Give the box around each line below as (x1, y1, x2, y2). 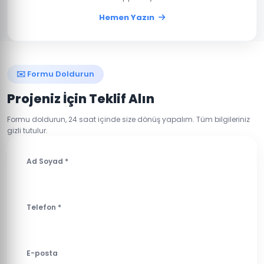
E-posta (27, 248, 58, 258)
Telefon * (27, 202, 61, 212)
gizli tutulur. (7, 126, 48, 136)
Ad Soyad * (27, 156, 68, 166)
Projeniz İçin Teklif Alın (7, 90, 154, 107)
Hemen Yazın (99, 12, 156, 23)
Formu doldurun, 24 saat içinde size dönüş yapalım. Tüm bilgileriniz (7, 114, 250, 124)
